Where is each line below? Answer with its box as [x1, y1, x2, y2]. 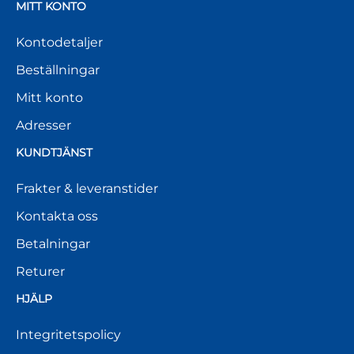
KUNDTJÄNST [16, 145, 92, 160]
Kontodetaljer [16, 35, 103, 50]
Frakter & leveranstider [16, 181, 158, 196]
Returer [16, 264, 65, 279]
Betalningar [16, 236, 90, 251]
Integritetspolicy [16, 327, 121, 342]
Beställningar [16, 62, 100, 77]
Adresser [16, 118, 71, 133]
